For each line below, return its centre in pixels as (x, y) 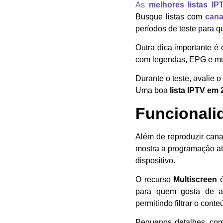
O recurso (155, 180)
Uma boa (153, 91)
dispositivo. (155, 160)
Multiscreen (195, 180)
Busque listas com (170, 16)
